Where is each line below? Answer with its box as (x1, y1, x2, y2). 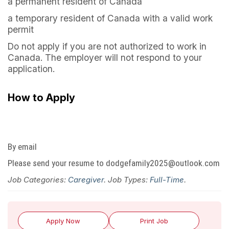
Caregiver (68, 174, 104, 185)
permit (8, 24, 34, 35)
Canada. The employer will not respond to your (8, 52, 202, 63)
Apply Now (46, 216, 81, 225)
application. (8, 63, 55, 74)
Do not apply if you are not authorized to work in (8, 40, 207, 52)
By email (8, 141, 37, 152)
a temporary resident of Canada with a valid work (8, 13, 213, 24)
